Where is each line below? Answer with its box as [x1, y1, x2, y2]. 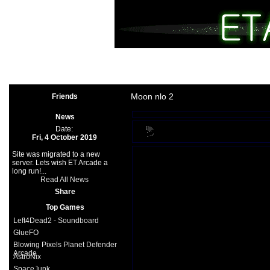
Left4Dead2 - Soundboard [13, 216, 99, 225]
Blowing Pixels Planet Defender [13, 240, 117, 249]
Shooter [222, 54, 248, 62]
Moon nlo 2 [130, 92, 174, 101]
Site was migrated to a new [11, 150, 100, 159]
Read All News [40, 175, 89, 184]
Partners [228, 72, 256, 81]
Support [190, 72, 216, 81]
